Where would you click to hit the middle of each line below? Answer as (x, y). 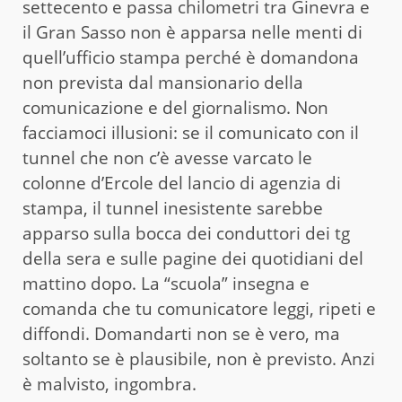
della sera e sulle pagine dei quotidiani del (193, 259)
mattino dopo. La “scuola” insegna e (166, 284)
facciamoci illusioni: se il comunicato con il (191, 133)
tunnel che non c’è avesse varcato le (167, 158)
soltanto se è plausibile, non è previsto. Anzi (199, 359)
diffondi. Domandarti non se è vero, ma (181, 334)
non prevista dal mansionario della (163, 83)
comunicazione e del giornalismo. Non (175, 108)
